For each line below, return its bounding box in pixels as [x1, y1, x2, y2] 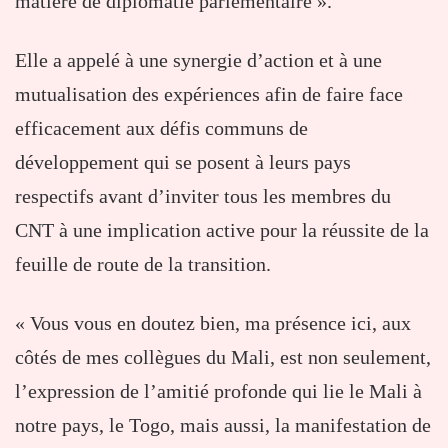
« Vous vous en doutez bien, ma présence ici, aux [15, 312, 411, 335]
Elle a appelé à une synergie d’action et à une [15, 49, 382, 72]
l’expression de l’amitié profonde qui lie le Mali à [15, 380, 422, 403]
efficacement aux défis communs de [15, 117, 308, 140]
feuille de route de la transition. [15, 253, 271, 276]
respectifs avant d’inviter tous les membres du [15, 185, 391, 208]
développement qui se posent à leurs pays [15, 151, 351, 174]
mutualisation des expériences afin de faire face [15, 83, 403, 106]
